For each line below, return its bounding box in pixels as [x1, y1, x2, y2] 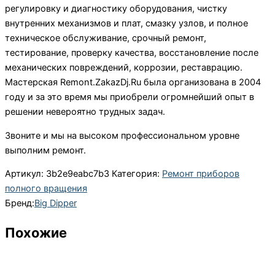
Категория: [112, 168, 162, 180]
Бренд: [5, 198, 34, 209]
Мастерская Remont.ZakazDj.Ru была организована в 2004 [5, 77, 261, 88]
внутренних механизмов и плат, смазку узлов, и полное [5, 18, 248, 29]
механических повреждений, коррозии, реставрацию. [5, 62, 242, 74]
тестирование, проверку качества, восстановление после [5, 47, 258, 59]
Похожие [5, 225, 67, 241]
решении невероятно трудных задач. [5, 106, 165, 118]
